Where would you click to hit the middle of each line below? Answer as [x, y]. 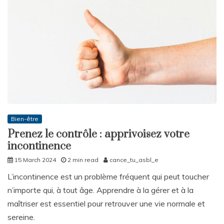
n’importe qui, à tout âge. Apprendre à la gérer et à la [100, 190]
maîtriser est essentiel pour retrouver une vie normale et [106, 204]
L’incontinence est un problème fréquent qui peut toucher [108, 177]
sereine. [22, 217]
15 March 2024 [35, 160]
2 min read [83, 160]
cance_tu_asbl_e [134, 160]
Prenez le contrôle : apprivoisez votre [98, 134]
